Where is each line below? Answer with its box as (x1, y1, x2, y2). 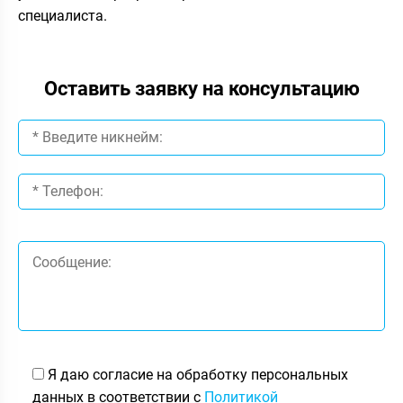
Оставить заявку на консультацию (43, 76, 360, 100)
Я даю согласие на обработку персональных (48, 365, 348, 383)
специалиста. (18, 6, 107, 24)
